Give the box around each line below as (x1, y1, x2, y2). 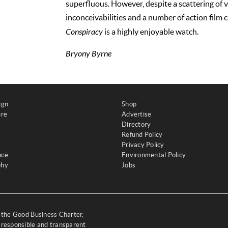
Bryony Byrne (66, 49, 111, 59)
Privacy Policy (122, 141, 164, 149)
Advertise (122, 110, 152, 118)
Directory (122, 121, 151, 128)
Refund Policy (122, 131, 163, 138)
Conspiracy (66, 27, 103, 37)
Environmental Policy (122, 151, 186, 159)
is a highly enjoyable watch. (103, 27, 198, 36)
